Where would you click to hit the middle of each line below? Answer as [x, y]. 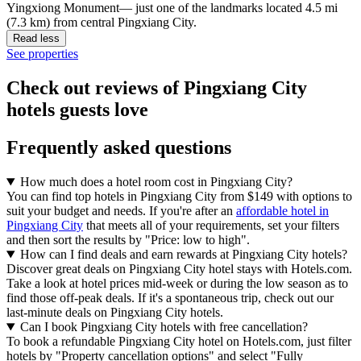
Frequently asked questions [119, 148]
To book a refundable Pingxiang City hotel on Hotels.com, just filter [179, 342]
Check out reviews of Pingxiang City [157, 88]
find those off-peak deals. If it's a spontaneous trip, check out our [170, 298]
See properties [42, 54]
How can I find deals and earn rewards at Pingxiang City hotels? [183, 255]
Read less [36, 39]
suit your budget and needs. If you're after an [121, 211]
